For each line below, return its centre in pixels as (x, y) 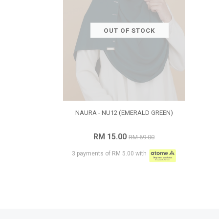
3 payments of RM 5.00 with (109, 154)
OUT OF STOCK (130, 30)
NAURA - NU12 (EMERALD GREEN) (124, 113)
